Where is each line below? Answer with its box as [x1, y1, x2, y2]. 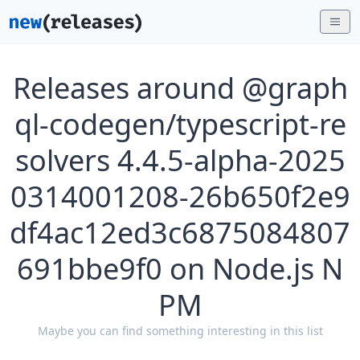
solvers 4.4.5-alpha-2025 [14, 141, 346, 180]
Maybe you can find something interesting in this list [37, 323, 323, 338]
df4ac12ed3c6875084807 [10, 213, 350, 252]
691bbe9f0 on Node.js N [17, 249, 343, 288]
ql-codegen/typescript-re [14, 104, 346, 144]
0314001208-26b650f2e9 [10, 177, 350, 216]
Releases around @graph [12, 68, 348, 108]
